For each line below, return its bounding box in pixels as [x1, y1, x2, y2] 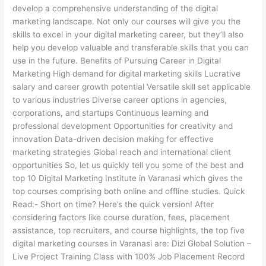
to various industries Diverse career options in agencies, [12, 95, 227, 105]
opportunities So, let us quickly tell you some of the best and [12, 160, 244, 170]
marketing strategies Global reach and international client [12, 147, 232, 157]
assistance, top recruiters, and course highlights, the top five [12, 226, 245, 236]
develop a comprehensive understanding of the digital [12, 4, 218, 14]
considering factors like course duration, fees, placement [12, 213, 230, 223]
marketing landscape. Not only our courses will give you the [12, 17, 241, 27]
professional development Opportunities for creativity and [12, 121, 233, 131]
